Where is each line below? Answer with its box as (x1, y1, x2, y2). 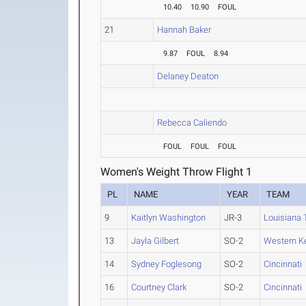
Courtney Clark (131, 282, 187, 292)
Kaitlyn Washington (131, 212, 206, 223)
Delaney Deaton (157, 71, 219, 81)
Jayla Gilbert (131, 236, 180, 246)
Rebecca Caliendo (157, 117, 227, 128)
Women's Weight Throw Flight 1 (100, 165, 253, 178)
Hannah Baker (157, 25, 212, 35)
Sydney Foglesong (131, 259, 202, 269)
